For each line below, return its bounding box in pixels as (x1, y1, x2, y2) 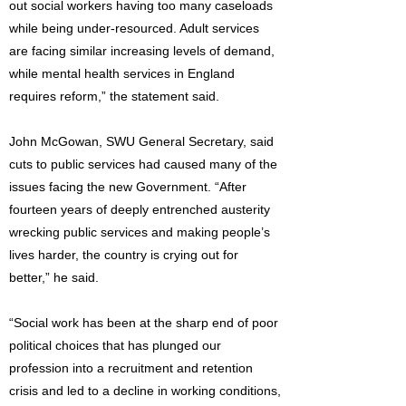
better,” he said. (9, 270, 99, 285)
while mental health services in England (9, 66, 235, 81)
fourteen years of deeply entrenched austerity (9, 202, 270, 217)
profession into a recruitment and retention (9, 361, 253, 375)
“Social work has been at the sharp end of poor (9, 315, 278, 330)
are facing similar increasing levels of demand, (9, 43, 275, 58)
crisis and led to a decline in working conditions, (9, 383, 281, 398)
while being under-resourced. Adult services (9, 21, 259, 35)
